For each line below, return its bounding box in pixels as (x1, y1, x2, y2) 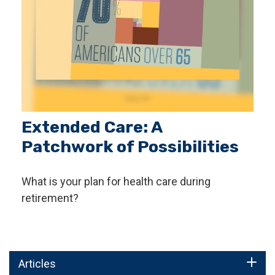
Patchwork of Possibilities (21, 137, 239, 157)
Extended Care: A (21, 117, 162, 137)
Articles (18, 257, 56, 271)
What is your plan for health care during (21, 175, 211, 188)
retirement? (21, 192, 79, 205)
